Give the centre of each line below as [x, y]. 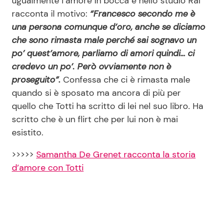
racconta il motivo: [50, 13]
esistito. [28, 132]
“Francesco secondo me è [141, 13]
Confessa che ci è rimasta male [125, 79]
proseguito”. [36, 79]
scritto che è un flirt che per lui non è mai [95, 119]
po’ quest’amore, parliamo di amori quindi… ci [103, 53]
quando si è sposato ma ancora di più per [96, 93]
